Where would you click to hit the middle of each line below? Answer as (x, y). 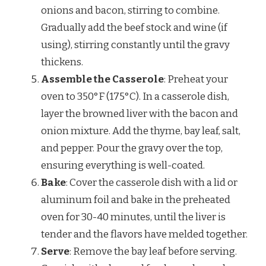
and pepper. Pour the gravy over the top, (132, 148)
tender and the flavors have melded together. (144, 234)
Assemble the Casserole (102, 79)
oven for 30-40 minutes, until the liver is (133, 217)
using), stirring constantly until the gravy (135, 45)
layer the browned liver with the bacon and (140, 113)
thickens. (62, 62)
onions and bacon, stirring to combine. (130, 10)
